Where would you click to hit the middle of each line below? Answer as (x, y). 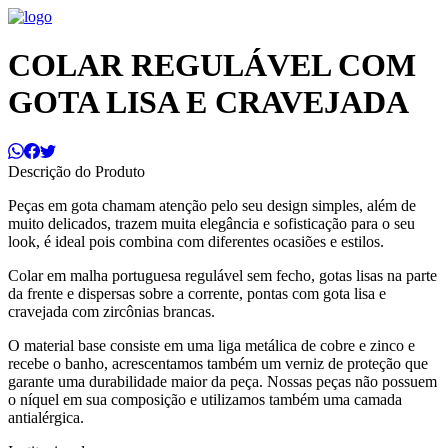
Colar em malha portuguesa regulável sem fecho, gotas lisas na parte (222, 275)
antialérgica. (46, 417)
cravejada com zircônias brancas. (111, 311)
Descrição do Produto (76, 171)
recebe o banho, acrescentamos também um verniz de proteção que (218, 363)
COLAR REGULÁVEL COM (212, 65)
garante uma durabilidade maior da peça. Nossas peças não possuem (222, 381)
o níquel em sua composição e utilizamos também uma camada (205, 399)
